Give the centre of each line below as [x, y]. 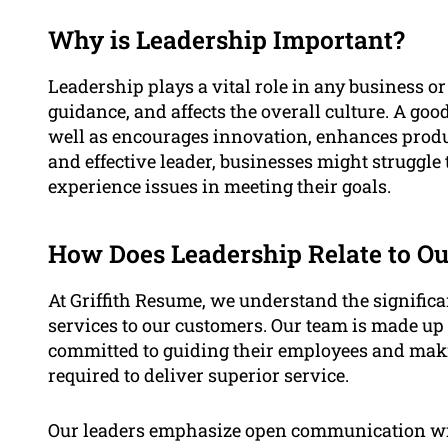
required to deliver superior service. [198, 375]
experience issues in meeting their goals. [219, 186]
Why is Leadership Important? [226, 40]
